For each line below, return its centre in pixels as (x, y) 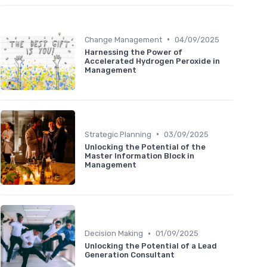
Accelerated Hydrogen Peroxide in (152, 61)
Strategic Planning (118, 134)
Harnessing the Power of (133, 52)
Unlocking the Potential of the (145, 147)
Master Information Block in (139, 156)
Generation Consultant (130, 255)
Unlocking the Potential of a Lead (151, 246)
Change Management (123, 39)
